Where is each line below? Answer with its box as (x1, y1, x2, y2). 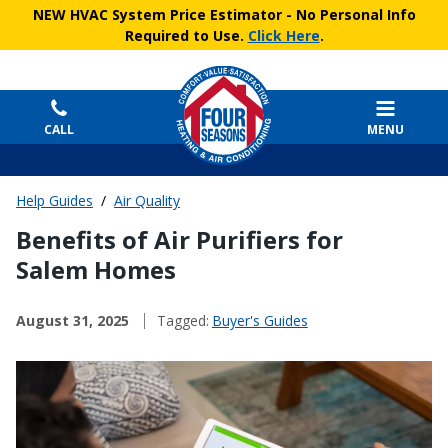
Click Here (247, 26, 320, 45)
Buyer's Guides (211, 311, 308, 331)
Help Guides (16, 191, 93, 211)
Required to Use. (124, 26, 248, 45)
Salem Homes (16, 253, 176, 287)
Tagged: (157, 311, 209, 331)
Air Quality (114, 191, 180, 211)
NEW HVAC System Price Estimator (32, 5, 282, 24)
